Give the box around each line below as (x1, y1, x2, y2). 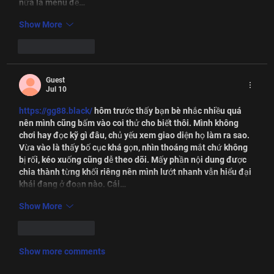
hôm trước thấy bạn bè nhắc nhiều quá (92, 106, 244, 116)
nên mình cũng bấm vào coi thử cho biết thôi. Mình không (19, 118, 241, 128)
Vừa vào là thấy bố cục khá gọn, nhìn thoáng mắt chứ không (19, 143, 250, 153)
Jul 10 (46, 85, 67, 94)
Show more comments (19, 246, 106, 257)
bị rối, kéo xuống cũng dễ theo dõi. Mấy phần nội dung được (19, 155, 249, 165)
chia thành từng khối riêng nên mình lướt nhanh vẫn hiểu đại (19, 167, 254, 177)
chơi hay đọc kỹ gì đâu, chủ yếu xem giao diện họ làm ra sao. (19, 130, 252, 141)
